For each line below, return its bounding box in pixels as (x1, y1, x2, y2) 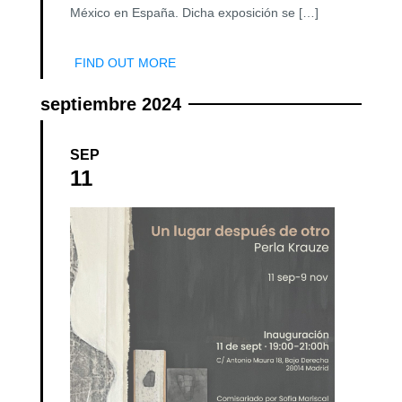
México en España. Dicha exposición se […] (70, 4, 319, 20)
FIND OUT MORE (74, 55, 176, 70)
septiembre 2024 (40, 93, 181, 114)
